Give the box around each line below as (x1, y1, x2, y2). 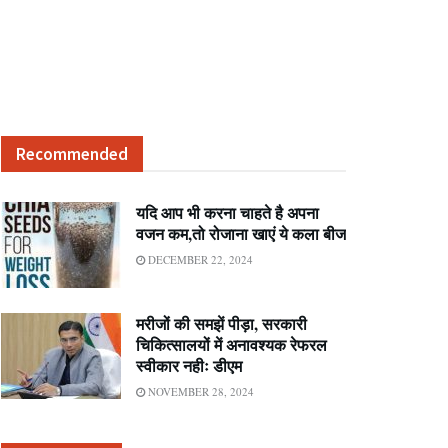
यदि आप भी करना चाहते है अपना (136, 201, 319, 224)
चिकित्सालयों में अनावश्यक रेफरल (136, 332, 327, 356)
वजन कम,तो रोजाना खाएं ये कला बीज (136, 222, 346, 245)
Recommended (16, 143, 128, 165)
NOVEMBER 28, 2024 (145, 383, 254, 399)
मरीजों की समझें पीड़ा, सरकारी (136, 311, 307, 335)
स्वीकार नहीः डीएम (136, 353, 242, 377)
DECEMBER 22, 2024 (145, 252, 253, 267)
